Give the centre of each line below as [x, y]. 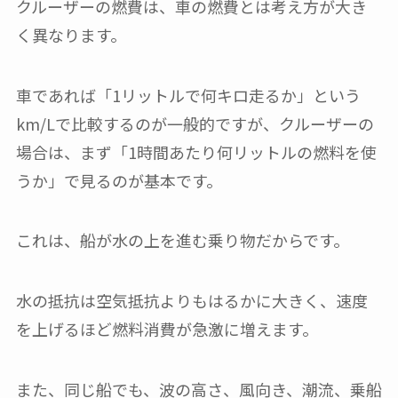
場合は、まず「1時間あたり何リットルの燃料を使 [196, 151]
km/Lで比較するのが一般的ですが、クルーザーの [195, 123]
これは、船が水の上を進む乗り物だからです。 [182, 240]
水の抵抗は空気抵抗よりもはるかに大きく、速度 [191, 301]
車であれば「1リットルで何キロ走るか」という [188, 95]
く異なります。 [71, 34]
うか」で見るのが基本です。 [119, 180]
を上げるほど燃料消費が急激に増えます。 [167, 329]
